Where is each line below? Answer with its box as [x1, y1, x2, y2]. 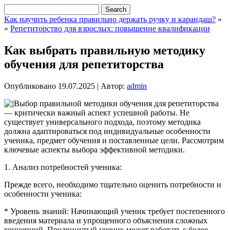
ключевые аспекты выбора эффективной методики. [4, 145, 185, 154]
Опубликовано [4, 81, 56, 90]
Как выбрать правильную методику [4, 43, 205, 57]
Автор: [101, 81, 125, 90]
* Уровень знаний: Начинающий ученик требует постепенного [4, 206, 225, 216]
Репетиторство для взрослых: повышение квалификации [10, 24, 210, 33]
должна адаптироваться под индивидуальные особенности [4, 126, 210, 136]
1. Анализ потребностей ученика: [4, 162, 122, 171]
